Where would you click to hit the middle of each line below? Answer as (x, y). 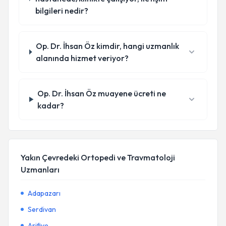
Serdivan (42, 209)
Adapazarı (44, 193)
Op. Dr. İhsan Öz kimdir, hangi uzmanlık (107, 46)
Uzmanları (40, 169)
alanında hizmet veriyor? (82, 58)
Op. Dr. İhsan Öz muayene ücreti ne (102, 93)
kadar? (51, 105)
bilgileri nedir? (62, 11)
